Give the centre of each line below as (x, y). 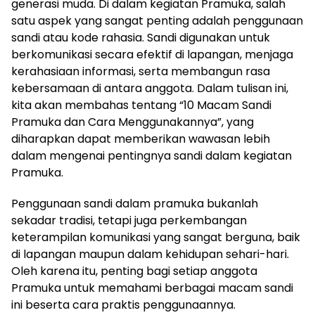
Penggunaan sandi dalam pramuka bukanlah (135, 204)
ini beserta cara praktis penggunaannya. (123, 305)
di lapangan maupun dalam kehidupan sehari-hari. (150, 254)
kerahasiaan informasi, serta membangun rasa (141, 71)
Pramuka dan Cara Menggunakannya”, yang (133, 122)
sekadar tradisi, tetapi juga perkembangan (129, 220)
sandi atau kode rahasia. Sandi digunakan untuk (141, 38)
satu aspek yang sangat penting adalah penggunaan (157, 21)
